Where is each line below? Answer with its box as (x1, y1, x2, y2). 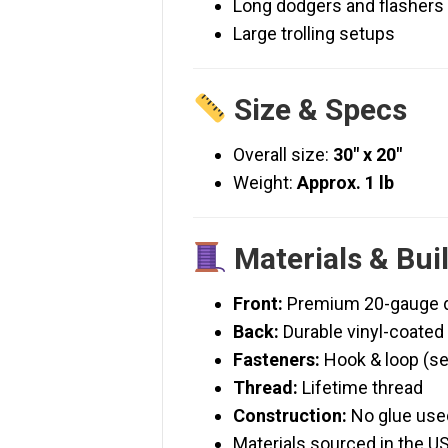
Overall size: (233, 144, 333, 166)
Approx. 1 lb (297, 172, 394, 194)
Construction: (233, 405, 347, 427)
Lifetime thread (298, 377, 423, 399)
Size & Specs (234, 92, 408, 128)
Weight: (233, 172, 297, 194)
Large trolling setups (233, 23, 395, 45)
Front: (233, 293, 283, 315)
